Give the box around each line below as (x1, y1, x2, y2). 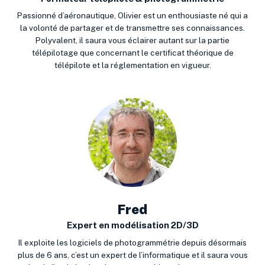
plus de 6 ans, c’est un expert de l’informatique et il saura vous (17, 250, 248, 260)
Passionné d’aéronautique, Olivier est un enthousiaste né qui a (17, 11, 248, 21)
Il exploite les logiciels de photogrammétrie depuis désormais (18, 238, 247, 248)
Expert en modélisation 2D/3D (66, 220, 199, 231)
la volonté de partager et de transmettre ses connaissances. (20, 23, 245, 33)
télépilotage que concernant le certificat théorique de (31, 48, 234, 58)
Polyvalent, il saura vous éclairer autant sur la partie (35, 35, 230, 46)
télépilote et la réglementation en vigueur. (54, 60, 211, 70)
